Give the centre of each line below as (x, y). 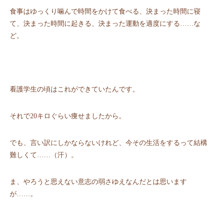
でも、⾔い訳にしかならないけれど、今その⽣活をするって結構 (109, 143)
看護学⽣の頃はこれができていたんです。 (74, 90)
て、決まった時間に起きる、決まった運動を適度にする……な (105, 24)
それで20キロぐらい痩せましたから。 (68, 116)
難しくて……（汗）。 (44, 155)
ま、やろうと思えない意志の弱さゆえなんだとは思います (98, 182)
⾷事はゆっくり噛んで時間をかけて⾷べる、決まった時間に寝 (105, 12)
